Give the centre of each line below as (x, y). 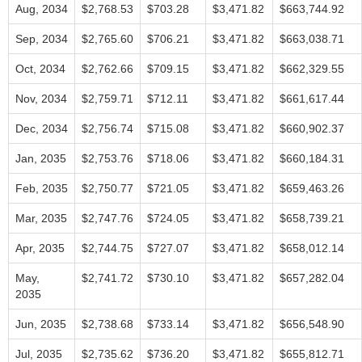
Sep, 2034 (42, 39)
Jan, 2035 (41, 158)
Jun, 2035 (41, 324)
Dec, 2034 (42, 128)
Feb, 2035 (42, 188)
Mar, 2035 (41, 218)
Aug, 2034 (42, 9)
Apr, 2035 (40, 248)
